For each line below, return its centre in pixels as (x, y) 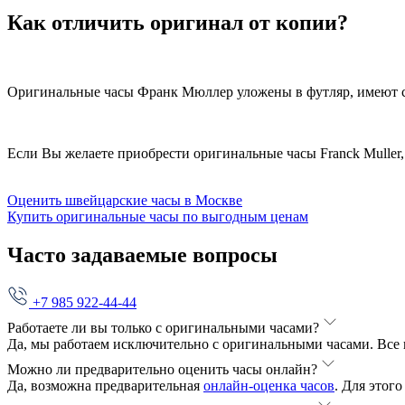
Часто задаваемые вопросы (142, 254)
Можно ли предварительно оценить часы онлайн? (162, 369)
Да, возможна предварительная (105, 385)
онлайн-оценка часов (269, 385)
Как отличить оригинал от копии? (178, 23)
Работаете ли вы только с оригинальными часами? (163, 327)
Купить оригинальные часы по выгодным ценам (158, 217)
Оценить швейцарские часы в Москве (125, 201)
